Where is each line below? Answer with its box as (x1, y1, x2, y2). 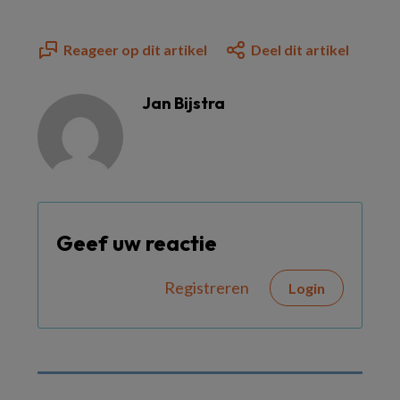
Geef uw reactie (56, 229, 217, 256)
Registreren (164, 278, 249, 297)
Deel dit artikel (251, 41, 349, 58)
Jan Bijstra (142, 93, 225, 113)
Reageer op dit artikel (63, 41, 207, 58)
